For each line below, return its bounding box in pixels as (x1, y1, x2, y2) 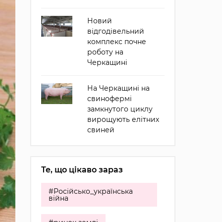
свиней (87, 125, 114, 134)
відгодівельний (87, 27, 144, 36)
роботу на (87, 48, 123, 56)
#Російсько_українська (48, 187, 133, 196)
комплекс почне (87, 37, 146, 46)
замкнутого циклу (87, 105, 153, 113)
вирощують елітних (87, 115, 159, 124)
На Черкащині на (87, 84, 150, 93)
